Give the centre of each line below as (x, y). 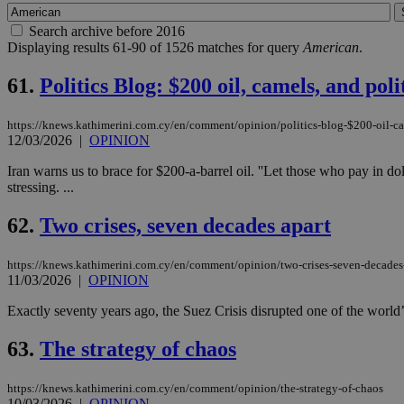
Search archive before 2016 (107, 32)
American (331, 48)
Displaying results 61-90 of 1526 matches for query (155, 48)
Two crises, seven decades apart (185, 225)
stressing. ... (41, 188)
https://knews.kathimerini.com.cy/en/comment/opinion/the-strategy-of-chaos (195, 388)
